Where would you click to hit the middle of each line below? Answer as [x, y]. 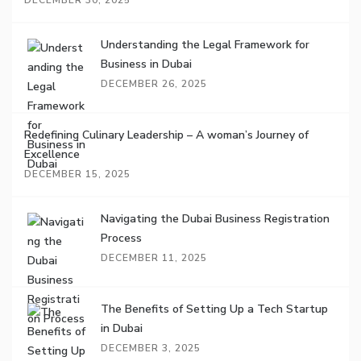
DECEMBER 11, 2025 [154, 258]
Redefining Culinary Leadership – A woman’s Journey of [166, 135]
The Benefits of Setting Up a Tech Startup [214, 309]
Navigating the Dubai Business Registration [215, 219]
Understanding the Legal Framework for [205, 45]
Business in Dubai [146, 64]
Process [121, 238]
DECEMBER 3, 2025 [151, 348]
